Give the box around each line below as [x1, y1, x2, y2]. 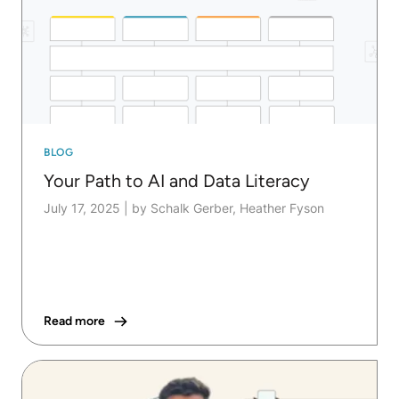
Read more [44, 313, 105, 330]
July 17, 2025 [44, 200, 120, 216]
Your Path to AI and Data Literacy [44, 170, 310, 192]
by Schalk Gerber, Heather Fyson [132, 200, 324, 216]
